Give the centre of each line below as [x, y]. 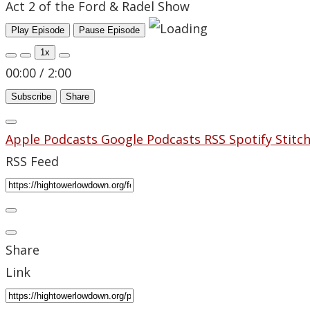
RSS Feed [32, 162]
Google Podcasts [153, 139]
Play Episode [38, 30]
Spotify [252, 139]
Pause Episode [109, 30]
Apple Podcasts [53, 139]
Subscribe [31, 97]
